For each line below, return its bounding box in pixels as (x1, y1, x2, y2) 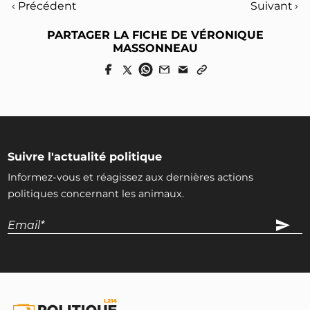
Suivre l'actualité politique (8, 149, 163, 163)
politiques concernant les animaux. (8, 187, 185, 200)
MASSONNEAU (112, 41, 198, 55)
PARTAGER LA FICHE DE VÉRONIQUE (46, 28, 264, 42)
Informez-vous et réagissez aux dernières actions (8, 170, 254, 183)
